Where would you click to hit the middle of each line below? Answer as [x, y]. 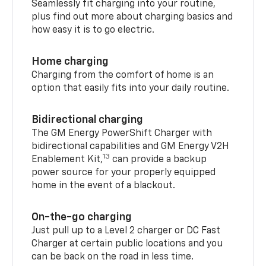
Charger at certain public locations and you [127, 244]
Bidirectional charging [88, 120]
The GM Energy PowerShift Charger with [122, 133]
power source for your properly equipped [124, 172]
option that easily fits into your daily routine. [132, 88]
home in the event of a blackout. [104, 186]
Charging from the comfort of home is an [123, 75]
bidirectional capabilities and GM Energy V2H [131, 146]
